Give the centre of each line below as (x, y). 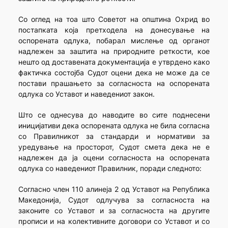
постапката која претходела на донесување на (114, 30)
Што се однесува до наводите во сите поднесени (114, 115)
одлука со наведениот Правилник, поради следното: (110, 168)
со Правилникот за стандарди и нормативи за (114, 136)
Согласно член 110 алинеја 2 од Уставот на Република (114, 189)
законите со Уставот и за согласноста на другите (114, 211)
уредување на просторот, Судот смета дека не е (114, 147)
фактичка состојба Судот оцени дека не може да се (114, 73)
